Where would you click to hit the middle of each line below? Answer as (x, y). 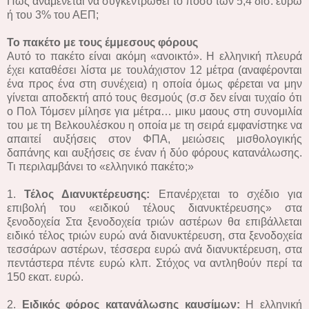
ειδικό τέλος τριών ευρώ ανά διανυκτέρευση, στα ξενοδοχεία (154, 235)
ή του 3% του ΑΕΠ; (53, 14)
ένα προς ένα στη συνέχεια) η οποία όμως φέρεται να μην (154, 83)
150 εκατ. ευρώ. (45, 277)
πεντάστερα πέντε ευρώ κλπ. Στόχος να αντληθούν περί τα (154, 263)
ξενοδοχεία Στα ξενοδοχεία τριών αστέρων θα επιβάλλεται (154, 221)
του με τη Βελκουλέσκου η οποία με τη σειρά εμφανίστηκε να (154, 125)
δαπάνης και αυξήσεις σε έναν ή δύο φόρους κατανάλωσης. (154, 152)
